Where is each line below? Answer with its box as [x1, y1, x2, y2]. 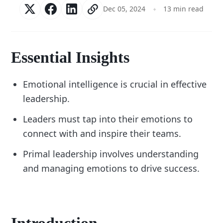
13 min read [163, 4, 204, 13]
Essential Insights [11, 48, 130, 66]
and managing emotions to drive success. [23, 162, 200, 174]
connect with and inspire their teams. [23, 127, 182, 139]
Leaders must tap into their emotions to [23, 113, 193, 125]
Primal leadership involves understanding [23, 148, 199, 160]
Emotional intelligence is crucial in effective [23, 78, 207, 90]
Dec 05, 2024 [103, 4, 146, 13]
